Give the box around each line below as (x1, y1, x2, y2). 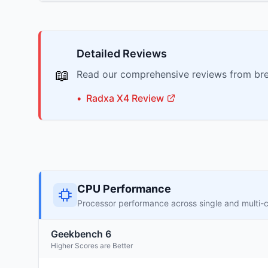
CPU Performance (77, 182, 171, 195)
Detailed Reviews (77, 47, 167, 60)
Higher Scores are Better (51, 241, 133, 250)
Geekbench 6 (51, 228, 111, 240)
